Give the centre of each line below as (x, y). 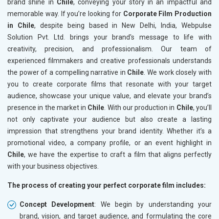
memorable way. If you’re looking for (65, 14)
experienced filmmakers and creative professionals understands (109, 61)
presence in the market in (48, 108)
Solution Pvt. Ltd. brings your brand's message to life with (109, 37)
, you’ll (202, 108)
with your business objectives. (53, 166)
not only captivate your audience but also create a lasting (109, 120)
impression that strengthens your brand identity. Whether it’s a (109, 131)
